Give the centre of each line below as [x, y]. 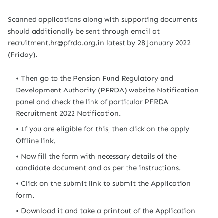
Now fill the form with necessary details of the [99, 156]
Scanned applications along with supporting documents [102, 19]
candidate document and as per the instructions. [98, 168]
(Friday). [23, 54]
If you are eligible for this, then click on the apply [105, 129]
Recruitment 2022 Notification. [68, 113]
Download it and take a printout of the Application [108, 211]
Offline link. [36, 141]
